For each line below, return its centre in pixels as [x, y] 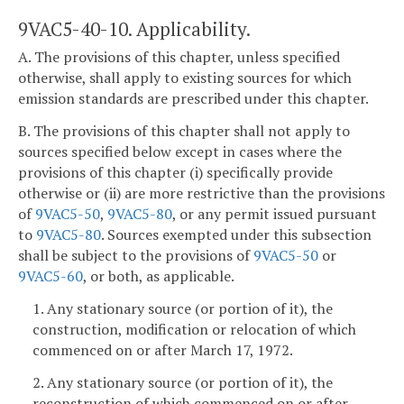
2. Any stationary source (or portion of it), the [183, 382]
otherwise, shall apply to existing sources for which [185, 78]
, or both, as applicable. [159, 275]
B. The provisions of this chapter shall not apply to [184, 130]
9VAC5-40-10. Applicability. [134, 28]
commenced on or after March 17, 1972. [163, 349]
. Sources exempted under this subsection [236, 234]
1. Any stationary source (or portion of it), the [183, 308]
